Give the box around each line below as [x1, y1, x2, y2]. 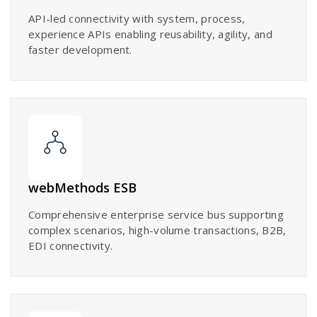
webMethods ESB [28, 178, 137, 196]
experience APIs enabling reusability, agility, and [28, 26, 272, 41]
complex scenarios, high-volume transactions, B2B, [28, 222, 287, 237]
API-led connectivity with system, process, [28, 11, 246, 25]
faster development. [28, 42, 132, 57]
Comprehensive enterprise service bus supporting [28, 207, 284, 221]
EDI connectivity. [28, 238, 113, 253]
